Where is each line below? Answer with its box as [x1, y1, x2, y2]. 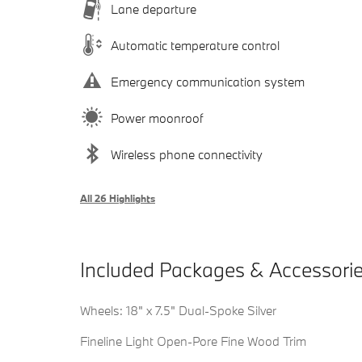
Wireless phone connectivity [111, 145, 263, 162]
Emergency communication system [111, 73, 305, 90]
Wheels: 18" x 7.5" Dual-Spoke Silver [80, 302, 276, 319]
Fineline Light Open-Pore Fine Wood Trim [80, 333, 306, 350]
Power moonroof [111, 109, 203, 126]
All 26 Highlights [80, 192, 155, 205]
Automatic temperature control [111, 36, 280, 53]
